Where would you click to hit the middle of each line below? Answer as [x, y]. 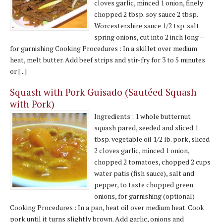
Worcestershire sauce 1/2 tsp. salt [147, 25]
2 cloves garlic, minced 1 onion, [142, 150]
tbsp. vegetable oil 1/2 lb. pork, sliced [152, 139]
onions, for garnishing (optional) [144, 196]
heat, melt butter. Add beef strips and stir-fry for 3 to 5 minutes [108, 59]
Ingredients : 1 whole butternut [142, 116]
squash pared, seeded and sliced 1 [146, 127]
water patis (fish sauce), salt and [144, 173]
